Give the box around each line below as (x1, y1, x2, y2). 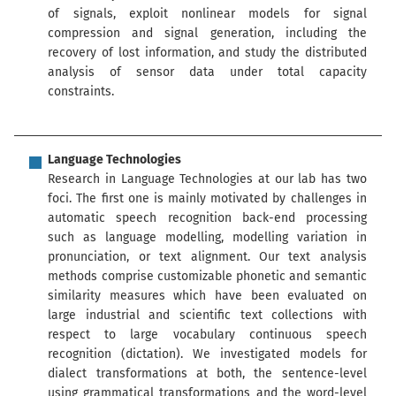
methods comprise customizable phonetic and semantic (48, 269, 367, 285)
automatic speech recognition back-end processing (48, 210, 367, 226)
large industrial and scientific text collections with (48, 308, 367, 324)
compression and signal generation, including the (48, 26, 367, 42)
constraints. (48, 84, 115, 100)
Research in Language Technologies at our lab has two (48, 171, 367, 187)
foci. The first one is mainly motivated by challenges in (48, 191, 367, 207)
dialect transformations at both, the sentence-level (48, 366, 367, 382)
